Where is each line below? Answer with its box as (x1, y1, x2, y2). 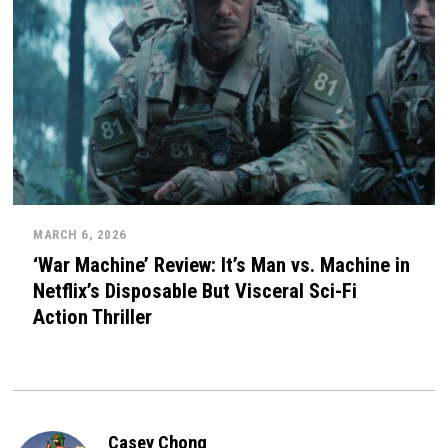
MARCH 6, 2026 (33, 226, 127, 242)
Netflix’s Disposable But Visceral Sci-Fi (33, 278, 358, 303)
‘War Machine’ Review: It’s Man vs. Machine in (33, 252, 411, 277)
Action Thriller (33, 304, 153, 329)
